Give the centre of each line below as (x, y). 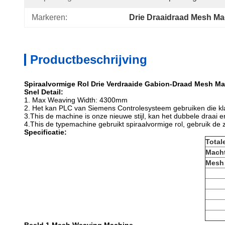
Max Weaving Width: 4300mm (80, 100)
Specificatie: (45, 132)
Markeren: (49, 17)
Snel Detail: (44, 92)
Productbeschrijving (89, 60)
